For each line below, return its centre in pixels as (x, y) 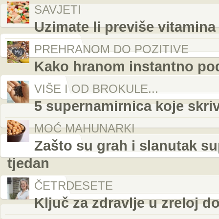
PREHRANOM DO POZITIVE (111, 49)
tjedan (28, 163)
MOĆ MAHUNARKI (85, 128)
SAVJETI (58, 10)
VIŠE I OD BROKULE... (96, 89)
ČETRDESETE (74, 186)
